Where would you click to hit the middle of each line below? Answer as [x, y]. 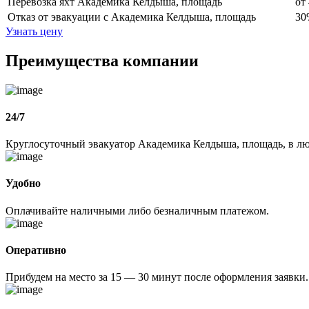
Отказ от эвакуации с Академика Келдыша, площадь [132, 17]
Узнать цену [34, 31]
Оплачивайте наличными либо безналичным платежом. [137, 210]
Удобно [23, 183]
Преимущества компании [102, 60]
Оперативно [36, 250]
